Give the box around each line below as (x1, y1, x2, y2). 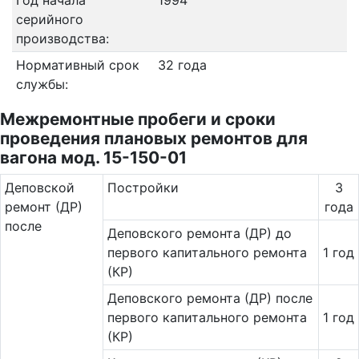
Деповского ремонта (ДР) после (107, 290, 313, 306)
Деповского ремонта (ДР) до (107, 225, 292, 241)
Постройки (107, 179, 179, 196)
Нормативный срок (15, 57, 139, 73)
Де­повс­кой (4, 179, 75, 196)
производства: (15, 30, 109, 46)
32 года (157, 57, 207, 73)
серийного (15, 11, 83, 27)
